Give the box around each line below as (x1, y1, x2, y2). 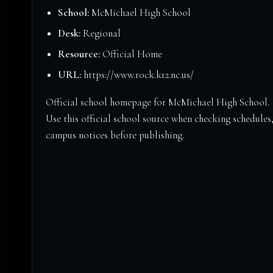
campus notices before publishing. (46, 129, 184, 142)
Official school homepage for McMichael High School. (46, 96, 269, 109)
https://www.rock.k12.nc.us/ (81, 68, 194, 82)
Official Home (100, 48, 162, 61)
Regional (80, 27, 121, 40)
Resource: (58, 48, 100, 61)
